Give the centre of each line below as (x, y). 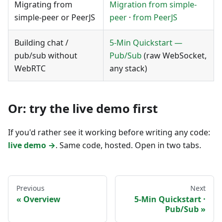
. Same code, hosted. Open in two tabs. (128, 145)
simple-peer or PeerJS (55, 17)
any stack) (128, 68)
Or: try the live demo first (83, 108)
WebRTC (30, 68)
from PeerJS (155, 17)
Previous (30, 188)
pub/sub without (46, 55)
